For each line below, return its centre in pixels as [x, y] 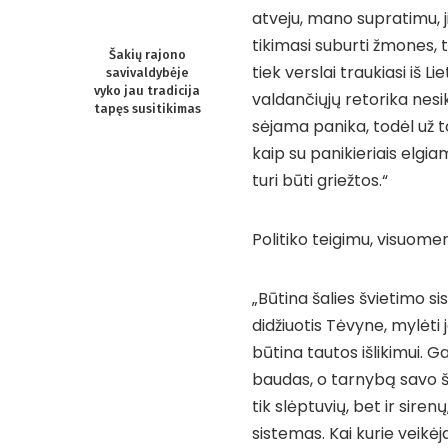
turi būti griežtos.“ [320, 181]
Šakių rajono [147, 55]
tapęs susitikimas [147, 109]
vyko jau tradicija [147, 91]
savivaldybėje [147, 73]
